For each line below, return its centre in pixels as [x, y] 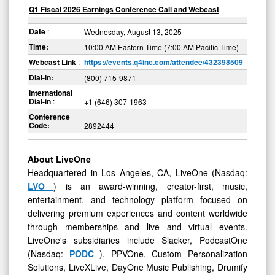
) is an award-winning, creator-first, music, [151, 186]
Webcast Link [53, 62]
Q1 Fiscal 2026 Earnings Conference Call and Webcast [124, 9]
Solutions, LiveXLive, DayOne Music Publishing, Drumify [137, 267]
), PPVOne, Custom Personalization [174, 253]
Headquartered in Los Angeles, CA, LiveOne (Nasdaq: [137, 172]
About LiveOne [59, 159]
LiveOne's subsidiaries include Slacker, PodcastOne [137, 240]
